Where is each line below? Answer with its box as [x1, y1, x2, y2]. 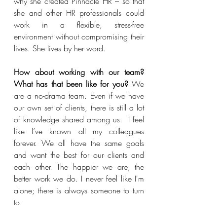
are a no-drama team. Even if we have [14, 90, 144, 101]
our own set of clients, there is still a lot [14, 102, 144, 113]
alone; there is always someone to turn [14, 185, 144, 196]
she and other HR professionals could [14, 7, 144, 18]
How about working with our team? [14, 67, 144, 77]
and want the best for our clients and [14, 149, 144, 160]
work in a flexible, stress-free [14, 19, 144, 30]
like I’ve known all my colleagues [14, 126, 144, 137]
